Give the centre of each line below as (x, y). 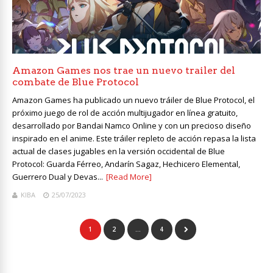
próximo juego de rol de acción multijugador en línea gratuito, (125, 113)
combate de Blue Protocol (76, 82)
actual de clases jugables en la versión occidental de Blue (119, 151)
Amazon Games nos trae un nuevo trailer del (124, 71)
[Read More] (129, 177)
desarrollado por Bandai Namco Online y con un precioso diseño (132, 126)
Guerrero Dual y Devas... (58, 177)
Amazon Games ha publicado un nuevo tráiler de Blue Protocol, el (133, 100)
